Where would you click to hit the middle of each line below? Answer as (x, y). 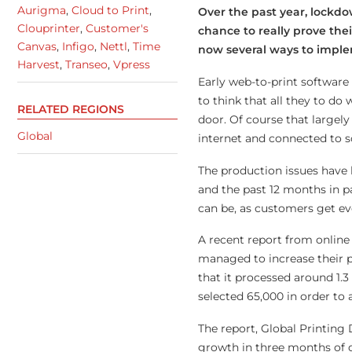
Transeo (86, 64)
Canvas (37, 46)
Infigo (78, 46)
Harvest (38, 64)
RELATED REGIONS (71, 110)
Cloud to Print (110, 10)
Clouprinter (49, 28)
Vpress (132, 64)
